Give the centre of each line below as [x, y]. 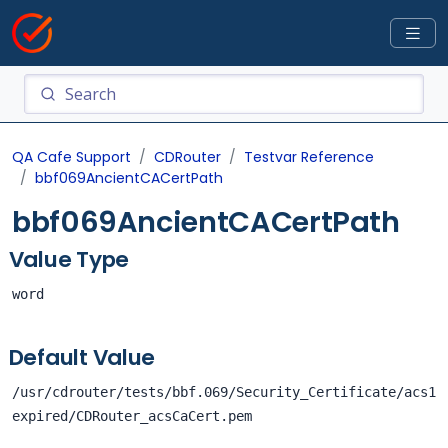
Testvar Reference [309, 157]
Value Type [69, 259]
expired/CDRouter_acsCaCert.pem [132, 416]
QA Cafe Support [71, 157]
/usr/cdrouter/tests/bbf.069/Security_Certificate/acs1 [224, 392]
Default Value [82, 357]
